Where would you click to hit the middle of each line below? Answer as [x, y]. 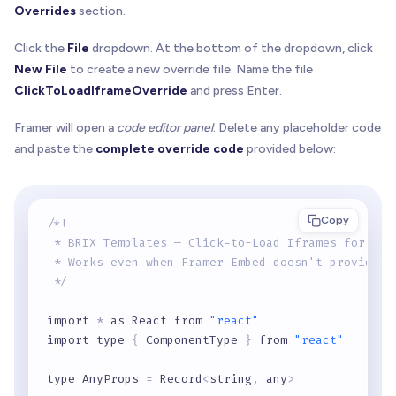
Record [178, 378]
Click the [41, 48]
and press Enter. [235, 90]
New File [41, 69]
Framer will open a [65, 127]
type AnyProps [96, 378]
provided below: [290, 148]
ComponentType [192, 339]
